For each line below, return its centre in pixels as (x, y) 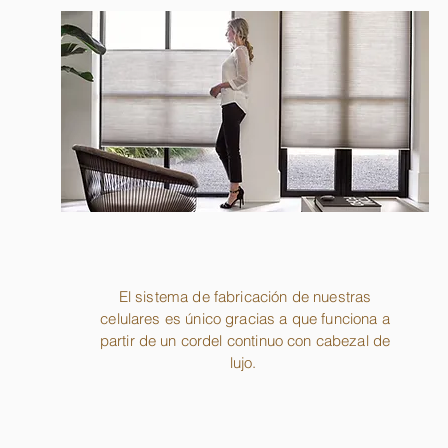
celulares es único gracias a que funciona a (245, 319)
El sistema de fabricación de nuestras (245, 297)
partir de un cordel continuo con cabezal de (245, 341)
